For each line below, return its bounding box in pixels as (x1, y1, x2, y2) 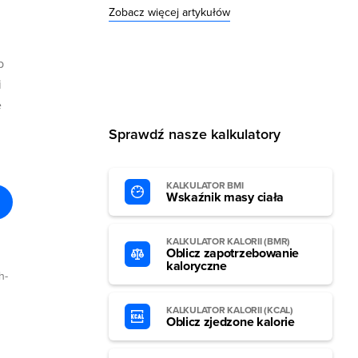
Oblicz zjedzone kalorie (166, 314, 295, 330)
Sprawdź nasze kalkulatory (109, 125, 280, 143)
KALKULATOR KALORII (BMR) (166, 236, 291, 247)
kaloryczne (166, 258, 227, 274)
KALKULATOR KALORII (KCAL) (166, 304, 293, 316)
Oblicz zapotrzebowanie (166, 245, 299, 261)
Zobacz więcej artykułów (109, 5, 230, 19)
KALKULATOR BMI (166, 180, 244, 191)
